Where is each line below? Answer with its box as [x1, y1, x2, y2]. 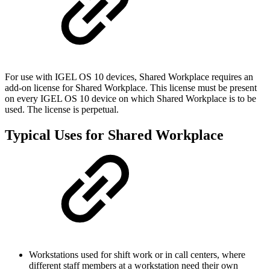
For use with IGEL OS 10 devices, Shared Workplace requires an [5, 72, 253, 83]
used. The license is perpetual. [5, 104, 119, 115]
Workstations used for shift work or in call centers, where [29, 249, 245, 260]
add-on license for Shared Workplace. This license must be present [5, 83, 257, 93]
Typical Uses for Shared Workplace [5, 127, 224, 143]
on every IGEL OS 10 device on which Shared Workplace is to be [5, 93, 256, 104]
